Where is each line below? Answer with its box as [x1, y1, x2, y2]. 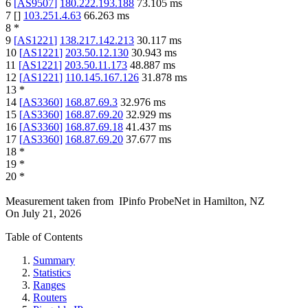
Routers [33, 291, 67, 304]
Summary [33, 254, 75, 267]
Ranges [33, 279, 65, 291]
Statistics [33, 267, 71, 279]
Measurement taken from [5, 195, 113, 208]
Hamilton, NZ [203, 195, 265, 208]
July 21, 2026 [22, 208, 81, 220]
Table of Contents [5, 231, 82, 243]
